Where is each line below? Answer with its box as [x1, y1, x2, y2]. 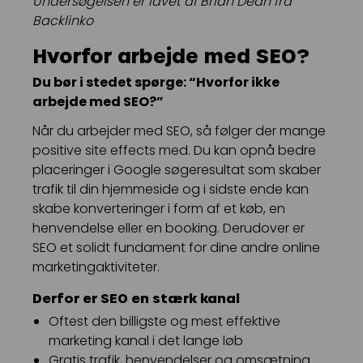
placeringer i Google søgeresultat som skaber [32, 160, 321, 180]
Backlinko [32, 11, 93, 31]
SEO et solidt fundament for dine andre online [32, 238, 320, 258]
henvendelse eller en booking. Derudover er [32, 219, 305, 238]
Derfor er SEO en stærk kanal [32, 290, 240, 306]
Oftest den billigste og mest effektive [49, 312, 280, 331]
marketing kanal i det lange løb [49, 331, 243, 351]
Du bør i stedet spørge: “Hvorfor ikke [32, 73, 280, 92]
